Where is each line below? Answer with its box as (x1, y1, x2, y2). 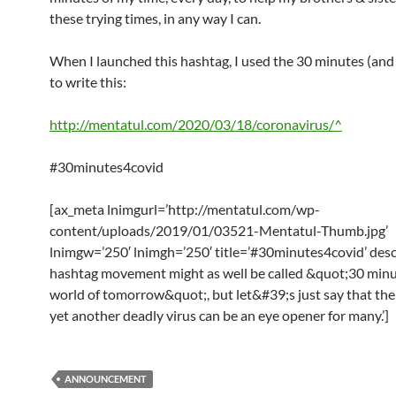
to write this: (49, 73, 126, 90)
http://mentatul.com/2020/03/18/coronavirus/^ (49, 116, 342, 133)
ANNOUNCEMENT (65, 373, 147, 385)
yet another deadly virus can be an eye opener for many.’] (49, 307, 389, 324)
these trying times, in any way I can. (49, 10, 261, 27)
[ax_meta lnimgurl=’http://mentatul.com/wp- (49, 201, 320, 217)
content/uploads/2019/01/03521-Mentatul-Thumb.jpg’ (49, 222, 388, 239)
